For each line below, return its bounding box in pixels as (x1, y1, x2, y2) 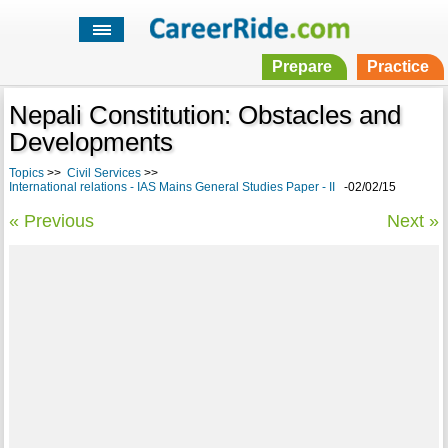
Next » (387, 211, 440, 232)
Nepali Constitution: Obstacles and (8, 100, 401, 131)
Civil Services (66, 166, 141, 181)
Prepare (271, 58, 332, 76)
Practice (366, 58, 429, 76)
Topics (8, 166, 44, 181)
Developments (8, 127, 173, 158)
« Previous (8, 211, 94, 232)
